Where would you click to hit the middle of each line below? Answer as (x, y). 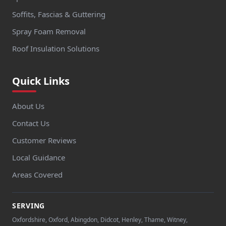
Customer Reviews (44, 140)
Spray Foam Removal (49, 31)
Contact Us (31, 123)
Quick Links (41, 81)
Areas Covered (37, 175)
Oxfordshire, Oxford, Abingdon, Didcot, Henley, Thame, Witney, (100, 220)
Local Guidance (39, 157)
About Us (28, 106)
